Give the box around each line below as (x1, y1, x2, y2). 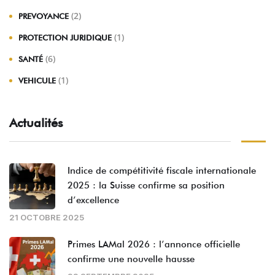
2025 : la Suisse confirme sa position (68, 180, 225, 192)
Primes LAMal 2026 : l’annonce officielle (68, 239, 240, 250)
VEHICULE (18, 76, 56, 86)
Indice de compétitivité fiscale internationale (68, 165, 256, 177)
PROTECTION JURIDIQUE (18, 33, 112, 43)
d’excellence (68, 195, 119, 206)
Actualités (9, 115, 63, 131)
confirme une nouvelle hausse (68, 254, 195, 265)
